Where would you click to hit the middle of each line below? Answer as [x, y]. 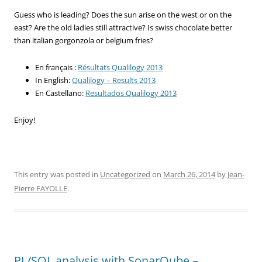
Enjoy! [25, 120]
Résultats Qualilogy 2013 [120, 67]
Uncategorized [125, 174]
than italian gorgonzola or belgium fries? [84, 40]
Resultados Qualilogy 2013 [131, 93]
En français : [56, 67]
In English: [54, 80]
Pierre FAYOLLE [41, 188]
